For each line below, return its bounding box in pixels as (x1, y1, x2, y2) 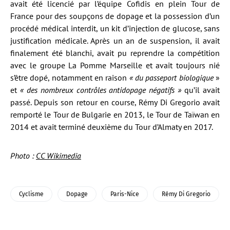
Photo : (10, 150, 36, 161)
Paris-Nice (110, 190, 139, 198)
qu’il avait (181, 85, 220, 95)
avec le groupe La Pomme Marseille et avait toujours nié (10, 60, 220, 70)
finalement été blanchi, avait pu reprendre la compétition (10, 48, 220, 58)
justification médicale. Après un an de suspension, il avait (10, 35, 220, 46)
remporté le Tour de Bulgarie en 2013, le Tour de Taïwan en (10, 109, 220, 120)
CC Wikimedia (36, 150, 81, 161)
